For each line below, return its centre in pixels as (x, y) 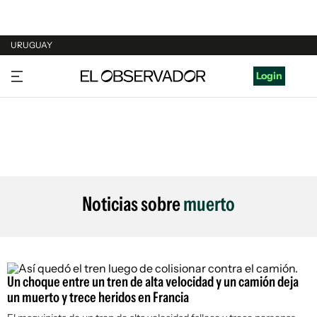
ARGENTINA (40, 98)
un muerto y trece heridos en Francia (98, 297)
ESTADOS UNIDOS (54, 152)
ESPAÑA (30, 125)
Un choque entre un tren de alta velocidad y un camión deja (153, 282)
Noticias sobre (133, 204)
